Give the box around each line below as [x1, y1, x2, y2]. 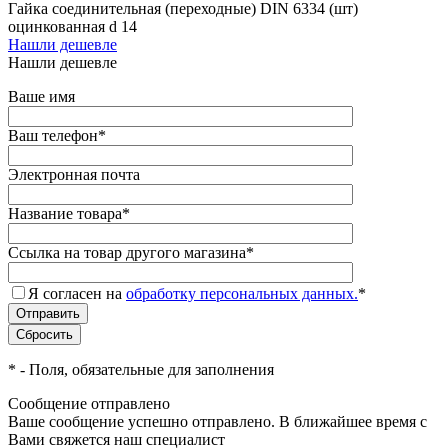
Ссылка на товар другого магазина [8, 243, 246, 261]
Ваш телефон [8, 126, 98, 144]
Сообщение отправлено [8, 394, 170, 412]
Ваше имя [8, 87, 75, 105]
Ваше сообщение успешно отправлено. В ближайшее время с [8, 412, 427, 430]
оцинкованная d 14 [8, 17, 137, 35]
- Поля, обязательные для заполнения [16, 360, 274, 378]
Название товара [8, 204, 122, 222]
